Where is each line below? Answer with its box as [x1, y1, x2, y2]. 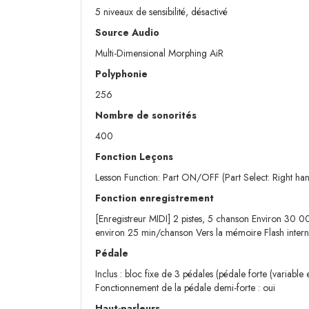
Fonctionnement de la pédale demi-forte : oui [95, 281, 275, 295]
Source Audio [95, 26, 159, 40]
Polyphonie [95, 67, 148, 81]
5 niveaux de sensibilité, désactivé [95, 5, 228, 19]
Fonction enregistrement [95, 191, 214, 206]
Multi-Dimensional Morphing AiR [95, 46, 223, 61]
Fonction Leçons [95, 150, 173, 164]
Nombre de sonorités [95, 108, 199, 123]
